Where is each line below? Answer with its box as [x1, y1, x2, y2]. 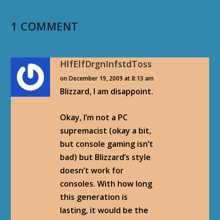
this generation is [60, 191, 128, 202]
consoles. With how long [60, 178, 153, 189]
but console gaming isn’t [60, 138, 154, 149]
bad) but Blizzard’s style [60, 151, 151, 163]
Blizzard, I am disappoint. [60, 85, 154, 97]
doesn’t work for [60, 165, 124, 176]
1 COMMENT [11, 18, 79, 33]
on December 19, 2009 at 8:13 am [60, 74, 154, 82]
